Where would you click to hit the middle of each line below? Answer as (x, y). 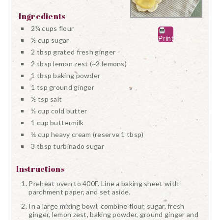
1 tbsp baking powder (66, 75)
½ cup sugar (50, 40)
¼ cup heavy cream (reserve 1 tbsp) (87, 134)
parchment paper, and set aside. (80, 192)
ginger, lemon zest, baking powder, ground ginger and (113, 214)
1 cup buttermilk (57, 123)
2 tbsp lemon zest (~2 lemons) (79, 64)
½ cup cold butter (59, 111)
